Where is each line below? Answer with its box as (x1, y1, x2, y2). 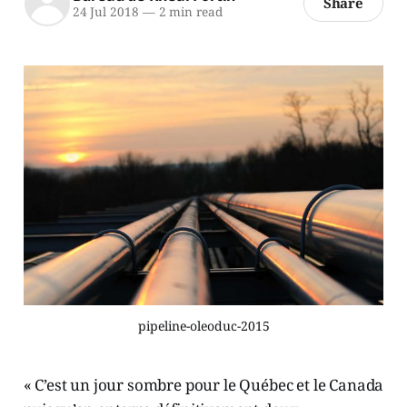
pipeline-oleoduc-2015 (137, 317, 270, 335)
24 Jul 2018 (72, 4, 139, 21)
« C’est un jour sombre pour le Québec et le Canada (23, 374, 384, 396)
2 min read (154, 4, 223, 21)
